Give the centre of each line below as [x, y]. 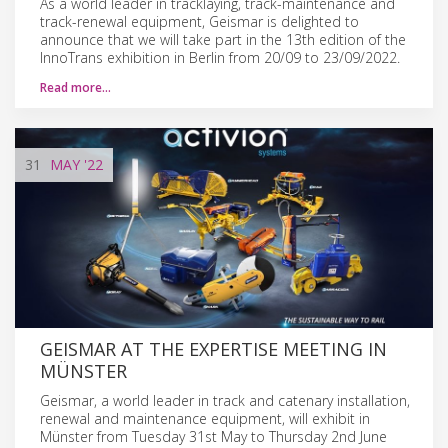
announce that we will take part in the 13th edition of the [223, 39]
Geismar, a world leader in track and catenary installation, [225, 400]
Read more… [75, 87]
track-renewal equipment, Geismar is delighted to [199, 21]
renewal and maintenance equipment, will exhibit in [205, 418]
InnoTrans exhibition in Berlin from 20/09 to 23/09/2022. [220, 57]
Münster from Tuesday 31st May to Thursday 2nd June [213, 436]
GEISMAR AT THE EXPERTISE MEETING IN [213, 348]
